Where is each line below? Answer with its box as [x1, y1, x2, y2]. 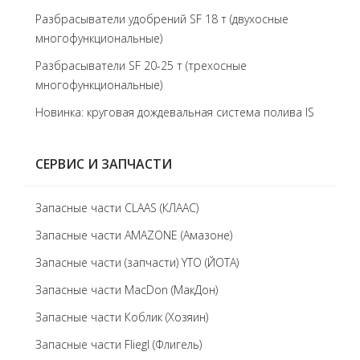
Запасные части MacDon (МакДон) [35, 282, 218, 297]
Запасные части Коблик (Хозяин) [35, 309, 208, 325]
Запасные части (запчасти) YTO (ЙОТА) [35, 255, 239, 270]
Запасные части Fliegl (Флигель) [35, 337, 202, 352]
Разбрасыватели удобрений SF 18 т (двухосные [35, 11, 288, 27]
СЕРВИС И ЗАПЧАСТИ [35, 155, 172, 173]
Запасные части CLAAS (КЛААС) [35, 200, 198, 215]
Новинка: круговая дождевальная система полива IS [35, 104, 314, 120]
